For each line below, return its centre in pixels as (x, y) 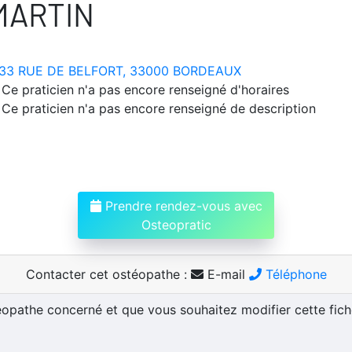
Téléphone (294, 274)
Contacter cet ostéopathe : (108, 274)
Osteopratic (176, 224)
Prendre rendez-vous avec (181, 205)
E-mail (226, 274)
